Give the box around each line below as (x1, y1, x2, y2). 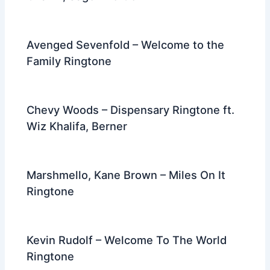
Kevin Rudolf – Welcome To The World (27, 233, 227, 247)
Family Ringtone (27, 54, 112, 67)
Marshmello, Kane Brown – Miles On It (27, 168, 226, 182)
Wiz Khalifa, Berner (27, 119, 128, 133)
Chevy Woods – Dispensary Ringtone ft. (27, 103, 235, 117)
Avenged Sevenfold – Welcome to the (27, 37, 225, 51)
